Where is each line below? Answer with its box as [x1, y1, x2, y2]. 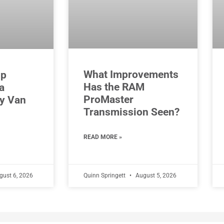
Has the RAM [83, 80, 144, 93]
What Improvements [83, 68, 178, 80]
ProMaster [83, 93, 133, 105]
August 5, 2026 [134, 171, 176, 179]
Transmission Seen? [83, 105, 179, 118]
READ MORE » [83, 133, 122, 140]
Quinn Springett [83, 171, 127, 179]
